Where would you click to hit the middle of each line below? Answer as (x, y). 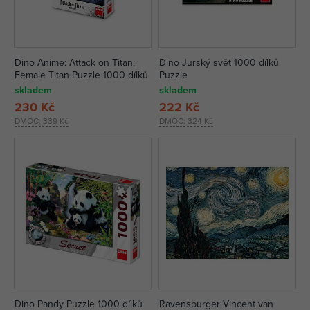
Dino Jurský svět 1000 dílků (219, 62)
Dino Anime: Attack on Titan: (75, 62)
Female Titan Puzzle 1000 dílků (81, 75)
